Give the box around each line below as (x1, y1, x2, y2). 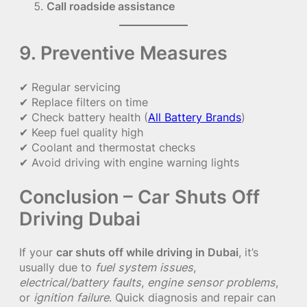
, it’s (238, 245, 258, 260)
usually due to (19, 260, 95, 275)
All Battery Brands (148, 110, 241, 124)
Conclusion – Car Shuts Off (19, 184, 260, 208)
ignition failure (34, 291, 109, 305)
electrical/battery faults (19, 275, 141, 290)
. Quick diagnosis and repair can (109, 291, 275, 305)
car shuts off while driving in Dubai (56, 245, 238, 260)
